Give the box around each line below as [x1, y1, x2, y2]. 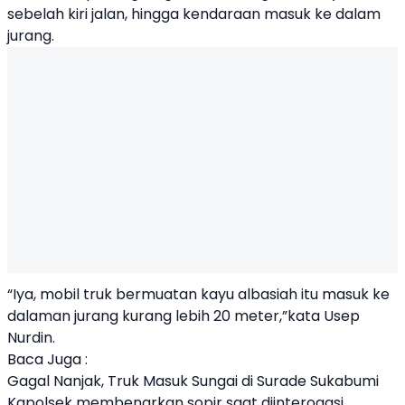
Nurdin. [7, 327, 59, 348]
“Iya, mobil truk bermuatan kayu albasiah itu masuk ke [7, 284, 390, 305]
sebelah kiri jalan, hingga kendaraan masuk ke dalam [7, 4, 381, 24]
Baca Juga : [7, 349, 88, 370]
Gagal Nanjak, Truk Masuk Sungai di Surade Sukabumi [7, 371, 379, 391]
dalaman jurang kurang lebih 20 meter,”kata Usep [7, 306, 360, 326]
